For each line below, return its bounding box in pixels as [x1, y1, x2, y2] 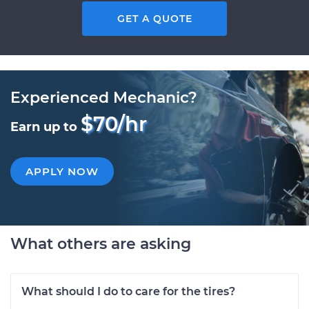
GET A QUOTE [117, 12, 192, 25]
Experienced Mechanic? [10, 88, 197, 107]
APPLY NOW [26, 165, 99, 178]
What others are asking [10, 235, 191, 253]
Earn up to [10, 119, 81, 134]
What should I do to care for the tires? [21, 285, 235, 298]
